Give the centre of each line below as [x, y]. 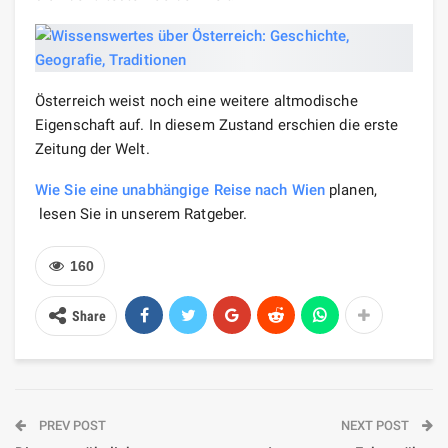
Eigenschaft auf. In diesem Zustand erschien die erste [217, 124]
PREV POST [71, 425]
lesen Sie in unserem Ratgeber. [141, 213]
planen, [351, 189]
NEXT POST [376, 425]
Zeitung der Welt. [92, 148]
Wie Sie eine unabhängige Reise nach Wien [180, 189]
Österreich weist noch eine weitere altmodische [196, 100]
